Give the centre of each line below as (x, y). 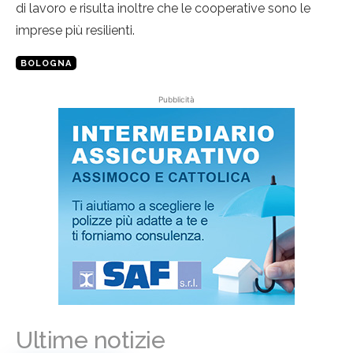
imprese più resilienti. (75, 31)
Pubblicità (176, 100)
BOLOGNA (46, 64)
